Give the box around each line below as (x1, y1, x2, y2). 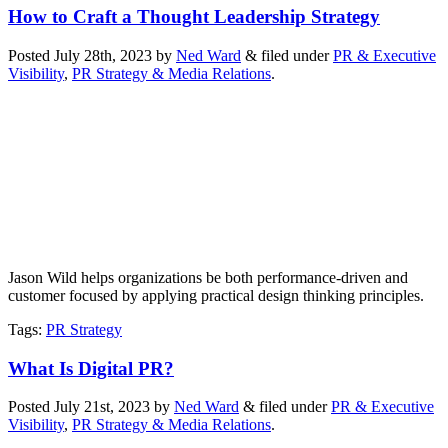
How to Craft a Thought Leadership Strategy (8, 6, 380, 28)
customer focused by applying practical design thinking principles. (8, 286, 424, 304)
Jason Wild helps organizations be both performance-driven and (8, 268, 408, 286)
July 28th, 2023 (54, 46, 152, 64)
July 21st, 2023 (54, 398, 150, 416)
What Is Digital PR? (8, 357, 174, 379)
